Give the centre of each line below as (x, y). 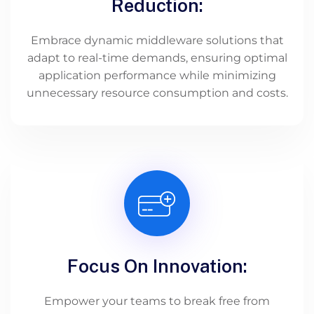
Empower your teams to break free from (157, 301)
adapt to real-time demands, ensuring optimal (157, 57)
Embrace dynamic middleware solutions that (157, 40)
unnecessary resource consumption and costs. (157, 93)
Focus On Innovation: (157, 266)
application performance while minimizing (157, 75)
